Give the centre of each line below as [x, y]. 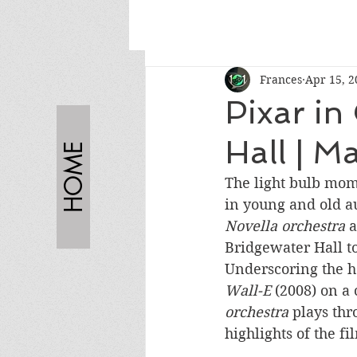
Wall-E [250, 290]
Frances [281, 79]
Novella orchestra [287, 226]
